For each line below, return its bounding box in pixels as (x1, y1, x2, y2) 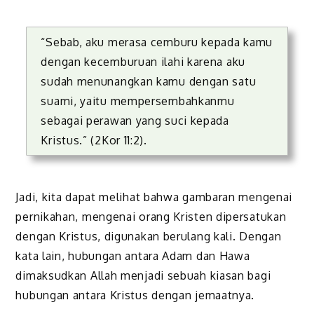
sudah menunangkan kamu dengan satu (41, 74, 257, 88)
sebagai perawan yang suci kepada (41, 113, 229, 128)
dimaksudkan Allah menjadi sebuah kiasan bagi (15, 268, 271, 282)
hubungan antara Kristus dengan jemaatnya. (15, 287, 255, 302)
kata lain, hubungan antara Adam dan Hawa (15, 248, 250, 263)
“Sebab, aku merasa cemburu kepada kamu (41, 34, 273, 49)
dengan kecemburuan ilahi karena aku (41, 54, 245, 69)
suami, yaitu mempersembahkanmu (41, 93, 235, 108)
